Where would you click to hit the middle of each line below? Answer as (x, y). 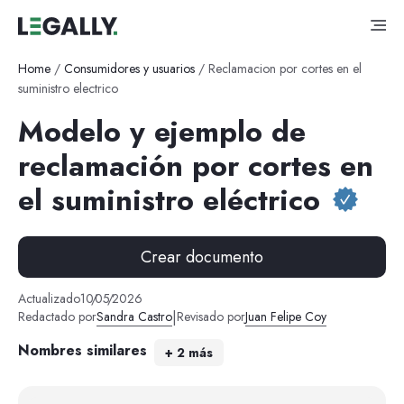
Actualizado (49, 299)
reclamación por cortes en (195, 165)
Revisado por (211, 317)
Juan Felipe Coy (285, 317)
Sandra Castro (134, 317)
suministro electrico (68, 88)
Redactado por (57, 317)
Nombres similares (82, 350)
